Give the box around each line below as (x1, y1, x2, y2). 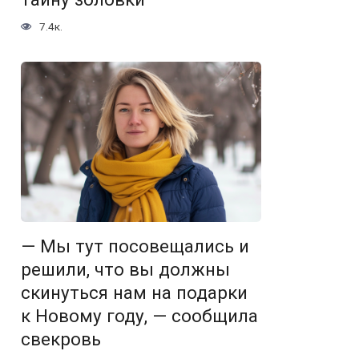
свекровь (21, 329, 101, 350)
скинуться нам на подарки (21, 282, 248, 304)
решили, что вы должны (21, 259, 230, 280)
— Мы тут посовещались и (21, 236, 249, 257)
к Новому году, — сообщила (21, 305, 258, 327)
